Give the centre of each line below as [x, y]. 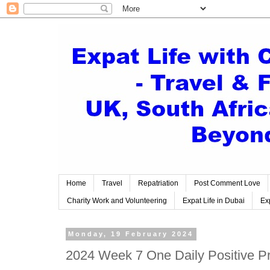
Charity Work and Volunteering [117, 200]
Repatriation [158, 184]
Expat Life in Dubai [214, 200]
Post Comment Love [227, 184]
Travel [112, 184]
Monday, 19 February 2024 [131, 234]
